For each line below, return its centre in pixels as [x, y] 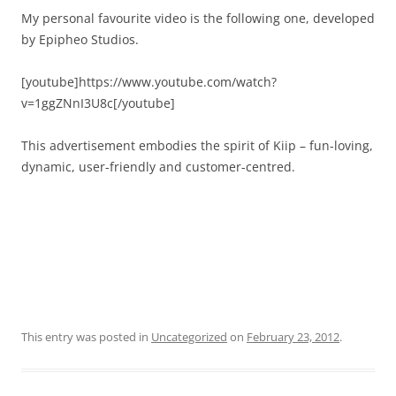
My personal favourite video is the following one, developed [198, 18]
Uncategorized [189, 336]
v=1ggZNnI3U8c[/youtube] [98, 103]
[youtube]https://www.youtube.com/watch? [149, 81]
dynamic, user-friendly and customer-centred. [158, 166]
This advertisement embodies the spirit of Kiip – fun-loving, [197, 145]
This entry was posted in [86, 336]
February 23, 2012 [293, 336]
